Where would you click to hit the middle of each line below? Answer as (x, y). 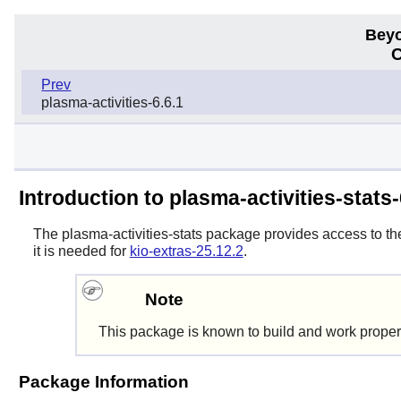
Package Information (103, 382)
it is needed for (81, 251)
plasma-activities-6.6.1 (113, 103)
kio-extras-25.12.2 (186, 251)
